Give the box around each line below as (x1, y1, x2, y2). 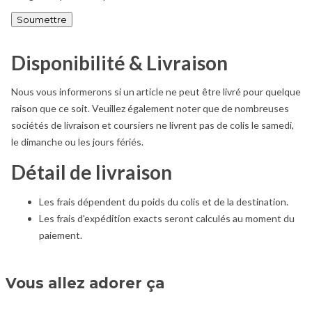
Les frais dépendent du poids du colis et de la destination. (39, 195, 288, 208)
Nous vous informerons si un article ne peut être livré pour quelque (11, 86, 301, 98)
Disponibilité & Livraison (11, 50, 228, 75)
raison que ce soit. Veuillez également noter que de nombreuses (11, 102, 289, 115)
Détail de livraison (11, 160, 172, 185)
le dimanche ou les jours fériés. (11, 136, 143, 148)
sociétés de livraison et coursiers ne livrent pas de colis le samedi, (11, 119, 294, 132)
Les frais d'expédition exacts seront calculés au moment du (39, 212, 295, 224)
